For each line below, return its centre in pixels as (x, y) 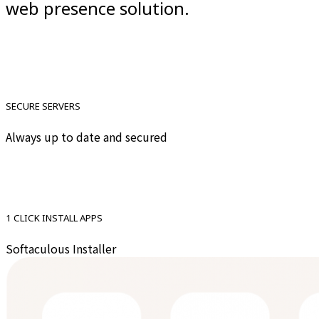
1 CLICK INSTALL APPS (54, 218)
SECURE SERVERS (43, 106)
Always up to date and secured (87, 137)
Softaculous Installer (61, 248)
